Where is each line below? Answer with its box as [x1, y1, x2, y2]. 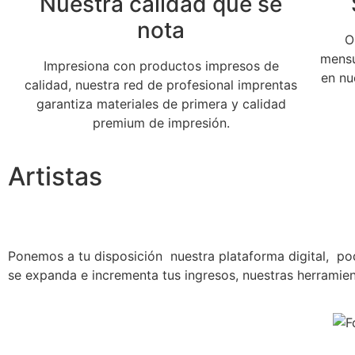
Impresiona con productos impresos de [43, 58, 279, 74]
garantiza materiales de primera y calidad [36, 96, 286, 113]
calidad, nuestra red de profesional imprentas [25, 77, 298, 94]
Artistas [8, 161, 102, 193]
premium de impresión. [92, 115, 230, 132]
